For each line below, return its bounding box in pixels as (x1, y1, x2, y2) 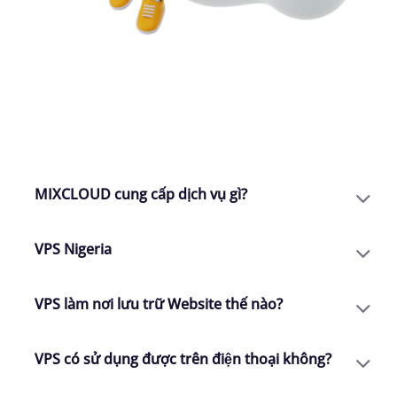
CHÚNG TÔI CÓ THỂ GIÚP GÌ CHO (13, 80, 361, 105)
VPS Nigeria (35, 239, 112, 260)
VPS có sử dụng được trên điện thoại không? (35, 349, 331, 370)
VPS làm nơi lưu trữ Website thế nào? (35, 294, 283, 315)
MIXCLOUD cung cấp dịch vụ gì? (35, 184, 247, 205)
